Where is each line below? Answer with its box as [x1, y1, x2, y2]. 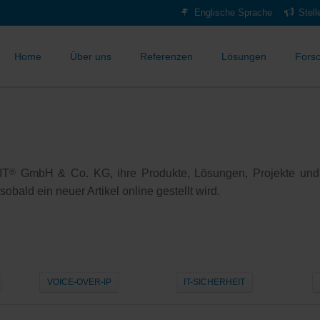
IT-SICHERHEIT [183, 276, 245, 287]
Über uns [70, 51, 111, 62]
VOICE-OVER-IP [47, 276, 112, 287]
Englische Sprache [194, 6, 273, 18]
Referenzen [140, 51, 193, 62]
